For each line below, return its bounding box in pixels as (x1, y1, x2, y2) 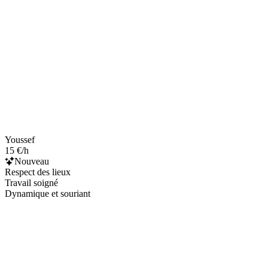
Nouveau (14, 156, 49, 166)
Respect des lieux (5, 166, 71, 177)
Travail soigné (5, 177, 58, 188)
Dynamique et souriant (5, 188, 90, 199)
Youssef (5, 134, 35, 145)
